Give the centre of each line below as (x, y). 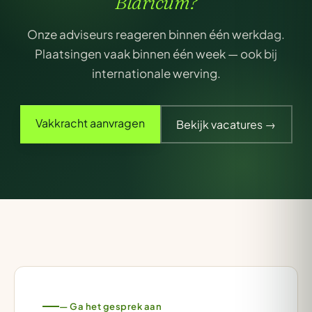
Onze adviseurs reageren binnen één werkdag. (156, 34)
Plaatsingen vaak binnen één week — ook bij (156, 54)
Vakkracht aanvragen (90, 123)
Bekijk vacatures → (226, 124)
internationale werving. (156, 73)
